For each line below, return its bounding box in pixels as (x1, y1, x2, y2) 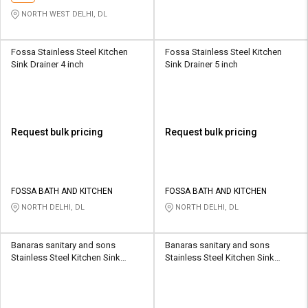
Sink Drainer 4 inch (11, 58, 84, 69)
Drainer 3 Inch (11, 264, 65, 275)
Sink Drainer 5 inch (165, 58, 238, 69)
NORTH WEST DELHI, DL (19, 9, 107, 19)
